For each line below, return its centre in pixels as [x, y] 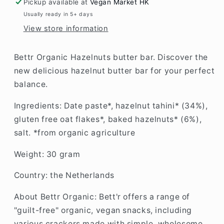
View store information [66, 29]
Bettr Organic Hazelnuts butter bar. [86, 57]
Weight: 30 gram [47, 154]
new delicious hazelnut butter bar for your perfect [114, 71]
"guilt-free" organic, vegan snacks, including [103, 210]
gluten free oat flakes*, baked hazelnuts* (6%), [108, 119]
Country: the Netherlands [64, 175]
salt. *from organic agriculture [74, 132]
